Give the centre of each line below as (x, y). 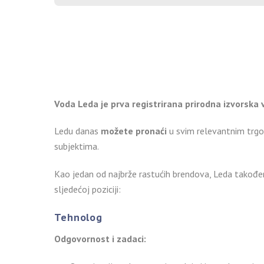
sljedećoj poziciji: (88, 189)
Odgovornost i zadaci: (100, 238)
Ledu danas (77, 131)
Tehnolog (79, 217)
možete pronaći (134, 131)
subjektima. (77, 146)
